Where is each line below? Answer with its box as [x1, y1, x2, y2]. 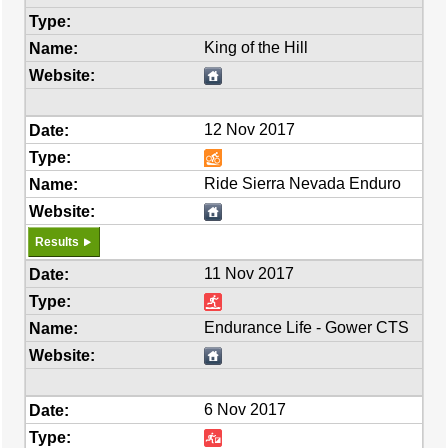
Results [35, 235, 79, 249]
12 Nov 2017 [204, 121, 296, 138]
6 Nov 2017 [204, 401, 287, 418]
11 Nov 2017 [204, 265, 295, 282]
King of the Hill [204, 39, 309, 56]
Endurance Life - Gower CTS [204, 319, 410, 336]
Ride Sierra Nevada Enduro [204, 175, 402, 192]
